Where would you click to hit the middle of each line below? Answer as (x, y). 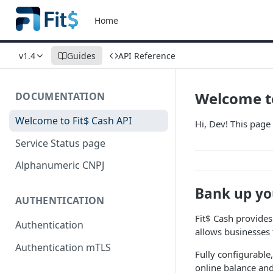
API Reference (147, 55)
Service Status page (60, 143)
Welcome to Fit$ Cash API (73, 120)
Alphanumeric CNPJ (60, 165)
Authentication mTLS (63, 247)
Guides (81, 55)
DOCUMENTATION (60, 96)
